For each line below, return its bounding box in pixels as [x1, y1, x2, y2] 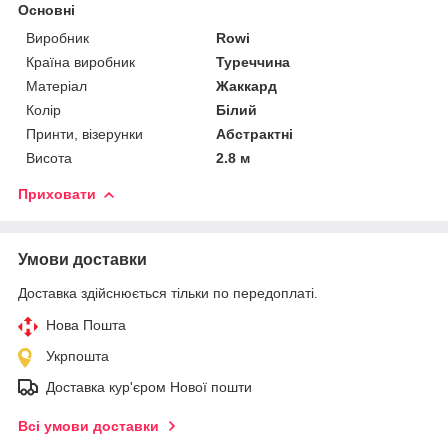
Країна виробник [26, 53, 135, 70]
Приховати [18, 185, 96, 202]
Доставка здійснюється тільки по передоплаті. [18, 284, 318, 301]
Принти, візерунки [26, 125, 143, 142]
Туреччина [216, 53, 291, 70]
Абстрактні [216, 125, 294, 142]
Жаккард [216, 77, 278, 94]
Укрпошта [46, 347, 109, 364]
